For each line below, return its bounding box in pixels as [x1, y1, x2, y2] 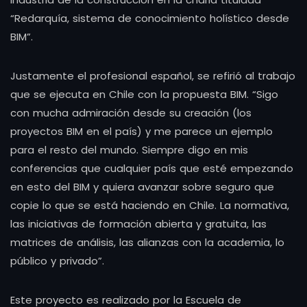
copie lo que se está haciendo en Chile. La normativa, [10, 197, 289, 212]
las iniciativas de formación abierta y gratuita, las [10, 216, 267, 231]
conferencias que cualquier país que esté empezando [10, 160, 293, 175]
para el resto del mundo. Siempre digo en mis [10, 142, 248, 157]
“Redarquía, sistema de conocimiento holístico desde [10, 10, 289, 25]
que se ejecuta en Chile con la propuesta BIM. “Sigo [10, 86, 278, 101]
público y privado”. [10, 253, 104, 268]
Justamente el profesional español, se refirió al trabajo [10, 68, 295, 83]
